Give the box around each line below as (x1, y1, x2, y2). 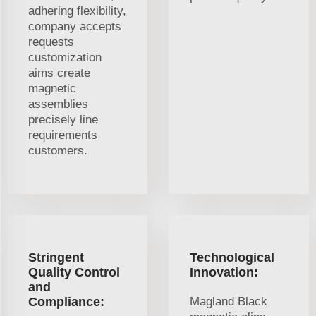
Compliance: (28, 295, 104, 310)
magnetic (28, 82, 76, 96)
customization (28, 51, 102, 65)
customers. (28, 144, 87, 158)
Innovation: (190, 265, 258, 280)
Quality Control (28, 265, 120, 280)
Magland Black (190, 295, 267, 309)
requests (28, 35, 74, 49)
